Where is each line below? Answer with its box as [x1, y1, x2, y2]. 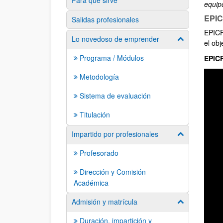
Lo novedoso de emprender [72, 34, 159, 44]
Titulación [80, 110, 110, 119]
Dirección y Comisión [80, 167, 146, 177]
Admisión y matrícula [72, 197, 137, 207]
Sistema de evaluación [80, 91, 151, 101]
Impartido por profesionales [72, 129, 158, 139]
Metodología [80, 72, 119, 82]
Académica [74, 178, 109, 188]
